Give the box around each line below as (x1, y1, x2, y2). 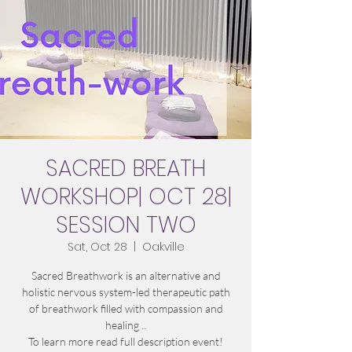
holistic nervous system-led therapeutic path (21, 285, 230, 299)
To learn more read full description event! (28, 335, 223, 349)
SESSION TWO (55, 210, 196, 241)
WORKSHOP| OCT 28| (20, 181, 232, 213)
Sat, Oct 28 (67, 239, 127, 255)
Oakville (141, 239, 185, 255)
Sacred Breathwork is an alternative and (31, 269, 221, 283)
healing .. (105, 318, 146, 332)
